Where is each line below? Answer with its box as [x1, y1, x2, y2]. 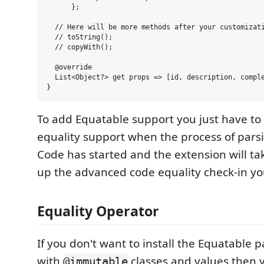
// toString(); [47, 33, 113, 42]
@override [47, 63, 92, 72]
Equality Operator [37, 201, 159, 220]
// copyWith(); [47, 43, 113, 52]
